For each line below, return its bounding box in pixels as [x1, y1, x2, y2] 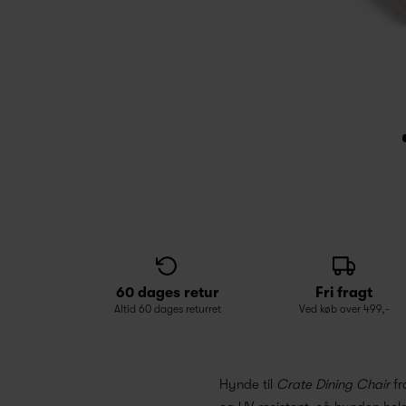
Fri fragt [315, 285, 372, 301]
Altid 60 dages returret [113, 303, 221, 315]
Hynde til [219, 376, 276, 393]
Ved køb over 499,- [298, 303, 390, 315]
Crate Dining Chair [276, 376, 390, 393]
